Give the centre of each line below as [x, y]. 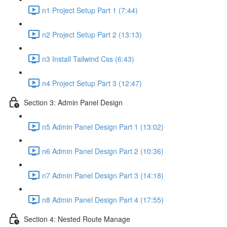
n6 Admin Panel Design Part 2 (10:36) [103, 151]
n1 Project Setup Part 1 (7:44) [90, 10]
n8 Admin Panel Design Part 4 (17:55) [103, 199]
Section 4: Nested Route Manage [77, 219]
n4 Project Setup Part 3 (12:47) [92, 83]
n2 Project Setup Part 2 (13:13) [92, 34]
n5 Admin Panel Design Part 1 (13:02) [103, 126]
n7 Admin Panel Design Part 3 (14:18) [103, 175]
